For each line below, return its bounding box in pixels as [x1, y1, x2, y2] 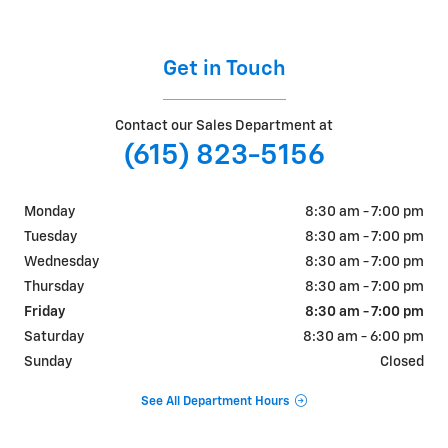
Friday [24, 305, 65, 320]
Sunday [24, 355, 72, 370]
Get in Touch [162, 59, 286, 81]
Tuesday [24, 230, 77, 245]
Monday [24, 205, 75, 220]
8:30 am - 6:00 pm [303, 330, 424, 345]
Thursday [24, 280, 84, 295]
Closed [380, 355, 424, 370]
